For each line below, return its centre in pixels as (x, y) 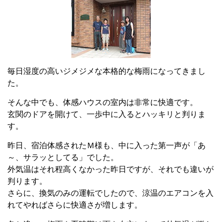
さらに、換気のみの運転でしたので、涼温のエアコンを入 (111, 193)
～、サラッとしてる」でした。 (63, 157)
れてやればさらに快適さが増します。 (75, 205)
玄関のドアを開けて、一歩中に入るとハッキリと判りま (107, 114)
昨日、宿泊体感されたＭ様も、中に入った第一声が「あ (107, 145)
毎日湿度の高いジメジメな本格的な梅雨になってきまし (107, 71)
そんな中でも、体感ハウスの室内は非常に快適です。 (103, 102)
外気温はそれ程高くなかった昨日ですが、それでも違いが (111, 169)
